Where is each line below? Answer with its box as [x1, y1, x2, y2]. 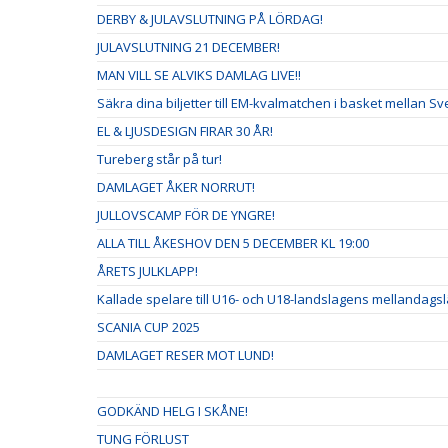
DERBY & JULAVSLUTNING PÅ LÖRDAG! [97, 10, 323, 29]
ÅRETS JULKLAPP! [97, 262, 198, 281]
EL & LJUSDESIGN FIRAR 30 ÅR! [97, 122, 273, 141]
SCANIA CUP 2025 [97, 318, 200, 337]
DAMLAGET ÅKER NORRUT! [97, 178, 255, 197]
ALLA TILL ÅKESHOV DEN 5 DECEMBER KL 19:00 [97, 234, 369, 253]
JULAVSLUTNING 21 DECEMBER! [97, 38, 280, 57]
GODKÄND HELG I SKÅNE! [97, 402, 248, 421]
